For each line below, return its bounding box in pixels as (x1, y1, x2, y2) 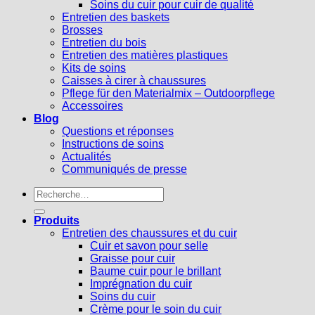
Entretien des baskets (62, 11, 169, 23)
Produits (34, 214, 79, 226)
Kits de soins (62, 62, 126, 74)
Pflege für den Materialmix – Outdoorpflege (62, 87, 275, 99)
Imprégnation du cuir (90, 278, 192, 290)
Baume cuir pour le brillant (90, 265, 221, 277)
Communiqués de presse (62, 163, 187, 175)
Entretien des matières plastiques (62, 49, 228, 61)
